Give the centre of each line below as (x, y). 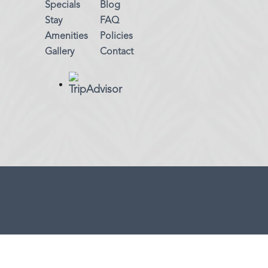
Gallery (59, 52)
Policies (116, 36)
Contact (116, 52)
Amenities (66, 36)
